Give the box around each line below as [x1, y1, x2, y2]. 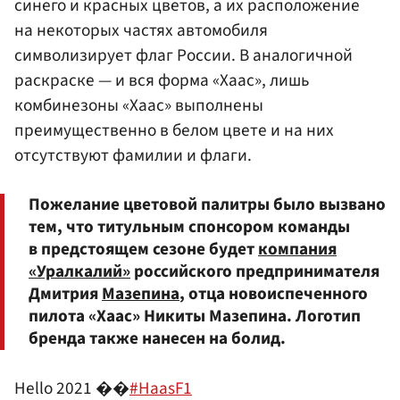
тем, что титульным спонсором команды [29, 214, 350, 240]
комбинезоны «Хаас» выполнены [14, 93, 263, 119]
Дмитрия [29, 281, 102, 307]
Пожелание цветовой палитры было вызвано [29, 192, 386, 218]
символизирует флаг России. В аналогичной [14, 43, 353, 69]
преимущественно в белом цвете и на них [14, 118, 334, 144]
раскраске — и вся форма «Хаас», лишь [14, 68, 309, 94]
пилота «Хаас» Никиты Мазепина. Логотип [29, 304, 361, 329]
